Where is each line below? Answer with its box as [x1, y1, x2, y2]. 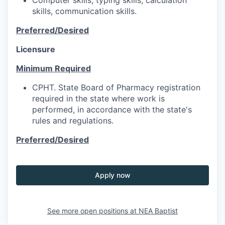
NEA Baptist [139, 206, 178, 215]
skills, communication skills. [32, 6, 137, 16]
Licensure [16, 44, 55, 54]
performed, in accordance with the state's [32, 104, 192, 115]
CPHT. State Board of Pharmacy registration [32, 82, 200, 92]
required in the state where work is [32, 93, 165, 103]
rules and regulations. [32, 115, 114, 126]
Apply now [94, 170, 131, 179]
